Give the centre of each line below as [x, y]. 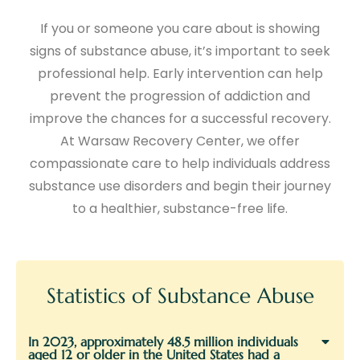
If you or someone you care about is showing [180, 29]
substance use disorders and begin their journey [180, 186]
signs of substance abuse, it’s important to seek [180, 51]
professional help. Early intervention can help [180, 74]
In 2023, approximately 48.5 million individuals [163, 342]
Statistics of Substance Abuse [180, 296]
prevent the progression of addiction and [180, 96]
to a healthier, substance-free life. [180, 209]
